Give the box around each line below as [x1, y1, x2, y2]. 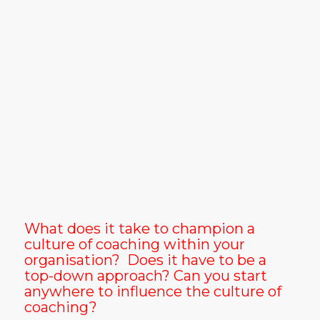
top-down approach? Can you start [24, 267, 267, 284]
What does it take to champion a [24, 220, 255, 237]
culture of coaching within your [24, 236, 245, 253]
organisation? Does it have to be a [24, 251, 266, 269]
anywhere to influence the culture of [24, 283, 281, 300]
